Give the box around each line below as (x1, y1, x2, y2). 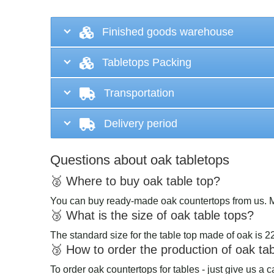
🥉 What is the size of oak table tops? (50, 208, 254, 222)
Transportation (104, 87, 174, 100)
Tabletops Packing (102, 56, 191, 69)
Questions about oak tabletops (50, 152, 229, 168)
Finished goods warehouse (102, 26, 234, 39)
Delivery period (104, 117, 177, 130)
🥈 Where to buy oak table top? (50, 174, 220, 188)
